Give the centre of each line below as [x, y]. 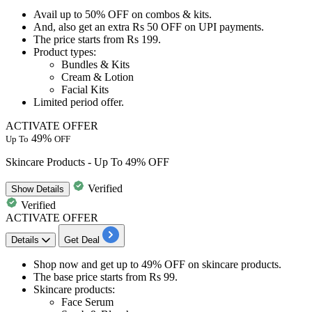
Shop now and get [75, 264]
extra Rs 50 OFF [145, 26]
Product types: [65, 52]
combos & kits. [179, 14]
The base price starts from [91, 276]
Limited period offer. [79, 102]
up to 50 [77, 14]
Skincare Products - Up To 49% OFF [87, 162]
